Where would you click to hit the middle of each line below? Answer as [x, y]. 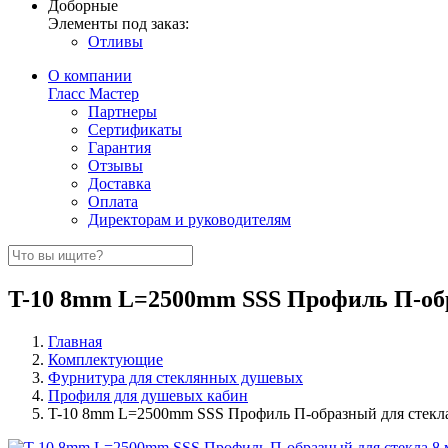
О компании [90, 75]
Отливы [115, 41]
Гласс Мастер [93, 93]
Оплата [113, 201]
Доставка [119, 183]
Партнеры [122, 111]
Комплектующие [105, 359]
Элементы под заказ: [118, 23]
